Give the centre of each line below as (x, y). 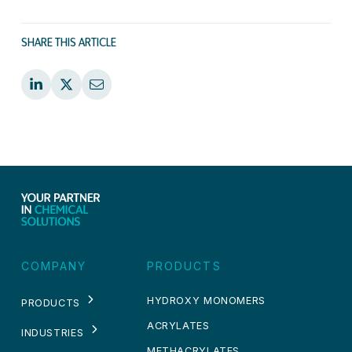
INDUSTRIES (52, 333)
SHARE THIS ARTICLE (68, 44)
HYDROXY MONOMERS (206, 301)
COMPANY (54, 266)
